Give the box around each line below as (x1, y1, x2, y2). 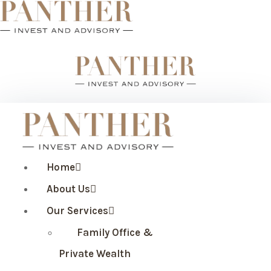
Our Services (47, 204, 108, 217)
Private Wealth (59, 247, 131, 260)
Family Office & (77, 226, 153, 238)
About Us (47, 182, 90, 195)
